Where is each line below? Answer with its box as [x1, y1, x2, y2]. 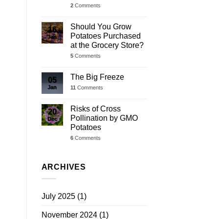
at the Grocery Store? [70, 41, 144, 49]
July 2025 [41, 192, 75, 201]
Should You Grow [70, 22, 131, 31]
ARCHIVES [41, 162, 86, 171]
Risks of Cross [70, 104, 121, 113]
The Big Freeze [70, 72, 124, 81]
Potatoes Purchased [70, 31, 141, 40]
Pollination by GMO [70, 113, 138, 122]
